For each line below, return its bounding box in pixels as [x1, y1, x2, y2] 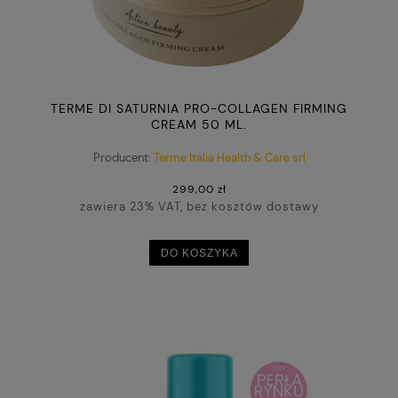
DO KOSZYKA [160, 247, 238, 259]
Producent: [92, 149, 151, 165]
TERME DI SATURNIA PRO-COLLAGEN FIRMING [51, 100, 347, 117]
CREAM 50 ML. [151, 116, 247, 133]
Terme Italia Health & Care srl [153, 149, 306, 165]
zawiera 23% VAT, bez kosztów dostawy [79, 198, 319, 214]
